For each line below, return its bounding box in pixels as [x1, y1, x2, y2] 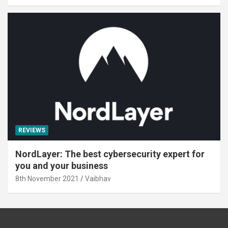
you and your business [15, 160, 108, 171]
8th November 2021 [15, 174, 79, 183]
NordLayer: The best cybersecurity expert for [15, 148, 205, 159]
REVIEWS [18, 126, 45, 134]
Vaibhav [85, 174, 111, 183]
